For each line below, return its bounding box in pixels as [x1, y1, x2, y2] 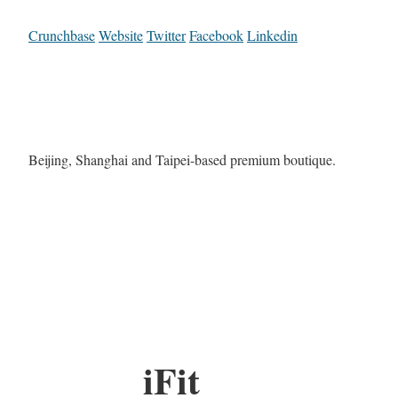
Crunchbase [28, 26, 95, 45]
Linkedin [247, 26, 298, 45]
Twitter [147, 26, 186, 45]
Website [99, 26, 143, 45]
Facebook [189, 26, 243, 45]
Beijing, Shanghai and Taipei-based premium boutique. [28, 150, 336, 170]
